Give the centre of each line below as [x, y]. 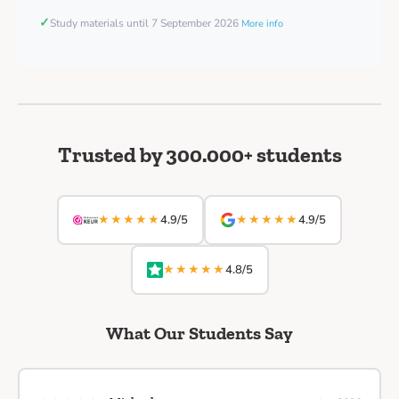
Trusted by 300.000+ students [199, 155]
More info [262, 24]
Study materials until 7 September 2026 [146, 24]
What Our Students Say [199, 334]
